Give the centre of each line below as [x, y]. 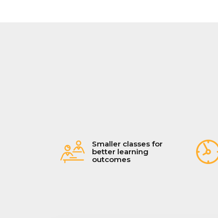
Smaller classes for [127, 144]
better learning [120, 151]
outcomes [111, 159]
